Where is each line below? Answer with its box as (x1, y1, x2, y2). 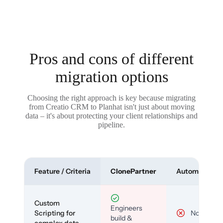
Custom (34, 199, 60, 208)
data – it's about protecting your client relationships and (25, 111, 198, 120)
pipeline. (98, 120, 125, 129)
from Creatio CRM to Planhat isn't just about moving (28, 103, 195, 111)
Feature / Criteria (34, 167, 91, 176)
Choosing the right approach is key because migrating (27, 94, 196, 103)
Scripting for (34, 209, 75, 218)
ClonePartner (111, 167, 156, 176)
